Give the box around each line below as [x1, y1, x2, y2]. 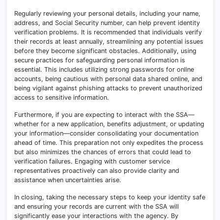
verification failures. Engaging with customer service [14, 158, 170, 165]
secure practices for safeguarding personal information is [14, 56, 185, 64]
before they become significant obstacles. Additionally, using [14, 47, 196, 55]
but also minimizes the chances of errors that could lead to [14, 148, 191, 156]
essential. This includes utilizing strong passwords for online [14, 66, 194, 74]
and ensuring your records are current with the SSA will [14, 203, 179, 211]
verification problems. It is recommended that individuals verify [14, 28, 202, 36]
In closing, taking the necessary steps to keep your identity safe [14, 193, 205, 201]
